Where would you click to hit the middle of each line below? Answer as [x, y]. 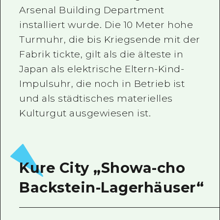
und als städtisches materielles [96, 98]
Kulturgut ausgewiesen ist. [85, 113]
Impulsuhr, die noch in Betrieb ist [102, 83]
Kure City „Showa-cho [102, 168]
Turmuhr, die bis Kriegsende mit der [110, 39]
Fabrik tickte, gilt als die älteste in [101, 54]
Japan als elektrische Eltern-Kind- [102, 69]
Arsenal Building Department [92, 10]
